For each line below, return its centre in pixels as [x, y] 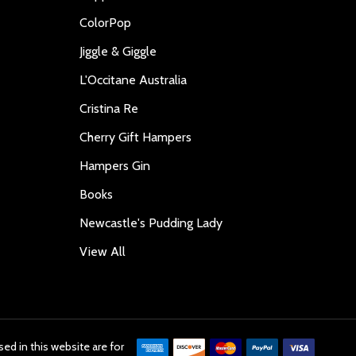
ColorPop [105, 23]
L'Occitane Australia [133, 80]
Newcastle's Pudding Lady [151, 223]
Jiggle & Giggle [118, 52]
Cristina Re [109, 109]
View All [103, 252]
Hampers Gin [115, 166]
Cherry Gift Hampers [135, 137]
